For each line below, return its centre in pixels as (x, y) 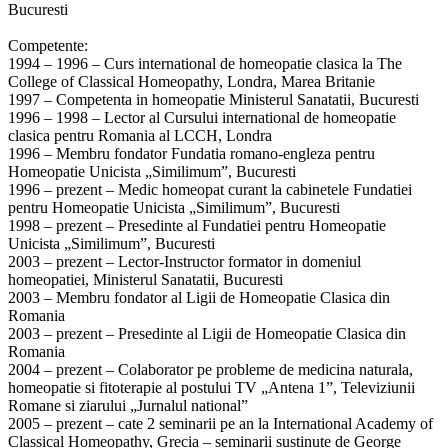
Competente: (48, 45)
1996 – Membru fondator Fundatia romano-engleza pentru (191, 153)
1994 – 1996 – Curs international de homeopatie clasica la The (205, 63)
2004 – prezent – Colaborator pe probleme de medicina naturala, (210, 369)
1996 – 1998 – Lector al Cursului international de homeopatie (202, 117)
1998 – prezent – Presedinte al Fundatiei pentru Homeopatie (197, 225)
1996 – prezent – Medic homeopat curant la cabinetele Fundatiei (210, 189)
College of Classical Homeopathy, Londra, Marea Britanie (191, 81)
